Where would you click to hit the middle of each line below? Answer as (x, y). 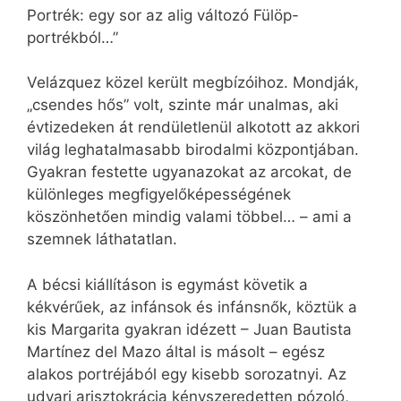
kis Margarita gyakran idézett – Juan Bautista (189, 329)
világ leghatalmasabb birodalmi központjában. (193, 150)
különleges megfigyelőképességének (159, 195)
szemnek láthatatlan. (102, 239)
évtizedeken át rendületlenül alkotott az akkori (193, 128)
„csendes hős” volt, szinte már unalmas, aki (183, 105)
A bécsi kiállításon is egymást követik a (167, 284)
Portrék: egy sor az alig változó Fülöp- (163, 15)
